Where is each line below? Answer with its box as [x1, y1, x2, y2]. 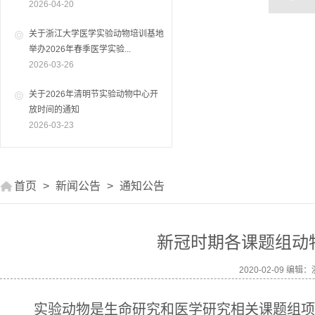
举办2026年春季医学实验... [29, 44, 131, 54]
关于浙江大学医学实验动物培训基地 [29, 29, 164, 39]
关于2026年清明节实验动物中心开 [29, 89, 158, 99]
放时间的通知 [29, 105, 79, 115]
